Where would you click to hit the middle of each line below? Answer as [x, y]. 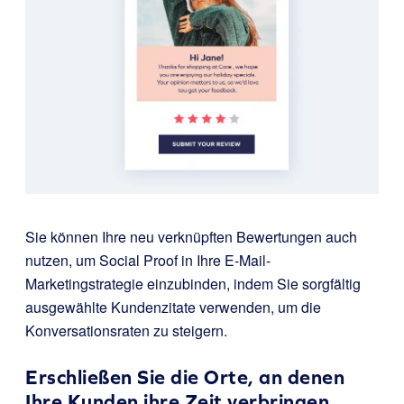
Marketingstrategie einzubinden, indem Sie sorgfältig [193, 283]
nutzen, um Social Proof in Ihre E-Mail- [148, 260]
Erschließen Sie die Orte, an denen [185, 377]
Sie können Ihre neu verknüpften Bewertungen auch [191, 236]
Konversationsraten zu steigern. [126, 330]
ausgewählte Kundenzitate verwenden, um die [173, 307]
